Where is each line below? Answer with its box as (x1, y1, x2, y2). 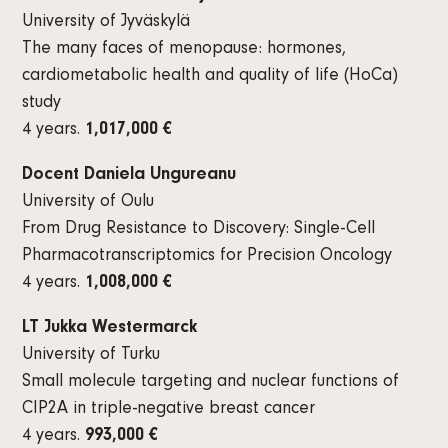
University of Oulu (22, 193, 155, 212)
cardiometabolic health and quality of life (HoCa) (22, 67, 399, 86)
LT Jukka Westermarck (22, 319, 198, 338)
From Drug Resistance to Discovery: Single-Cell (22, 220, 376, 239)
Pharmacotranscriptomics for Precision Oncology (22, 247, 393, 266)
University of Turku (22, 346, 161, 365)
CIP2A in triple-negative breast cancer (22, 400, 316, 419)
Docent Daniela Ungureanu (22, 166, 237, 185)
